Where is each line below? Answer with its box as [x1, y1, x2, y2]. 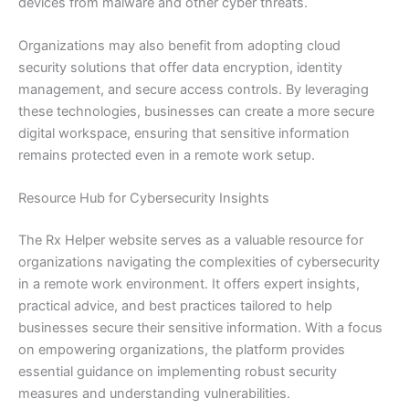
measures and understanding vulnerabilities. [18, 385, 290, 403]
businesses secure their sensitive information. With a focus [18, 320, 383, 337]
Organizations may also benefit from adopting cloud [18, 37, 341, 55]
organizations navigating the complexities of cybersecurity [18, 254, 380, 271]
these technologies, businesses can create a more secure [18, 103, 374, 121]
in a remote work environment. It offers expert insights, [18, 276, 360, 293]
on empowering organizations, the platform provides [18, 341, 345, 359]
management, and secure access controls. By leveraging [18, 81, 369, 99]
